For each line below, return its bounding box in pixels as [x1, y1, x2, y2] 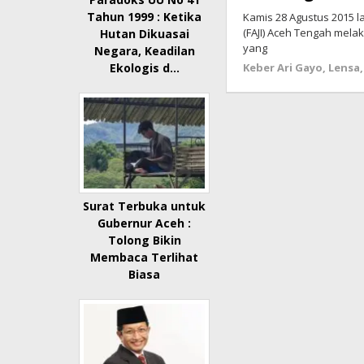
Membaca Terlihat [90, 249, 199, 266]
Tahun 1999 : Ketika [87, 9, 202, 25]
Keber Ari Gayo [243, 60, 323, 75]
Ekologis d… [109, 60, 180, 76]
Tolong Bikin [107, 232, 181, 249]
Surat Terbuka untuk [83, 198, 206, 214]
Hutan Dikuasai [99, 26, 189, 42]
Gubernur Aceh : [97, 215, 192, 232]
